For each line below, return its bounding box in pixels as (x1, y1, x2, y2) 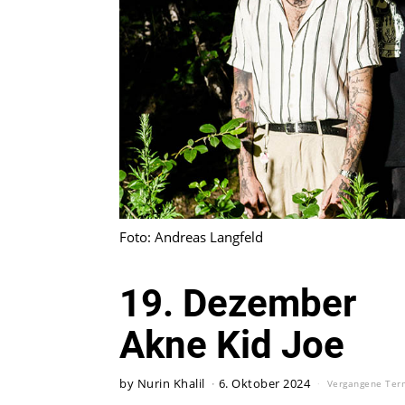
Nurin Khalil (137, 375, 205, 391)
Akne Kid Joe (119, 322, 344, 367)
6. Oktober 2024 (218, 375, 310, 391)
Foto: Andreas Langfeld (119, 227, 263, 246)
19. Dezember (119, 280, 356, 325)
